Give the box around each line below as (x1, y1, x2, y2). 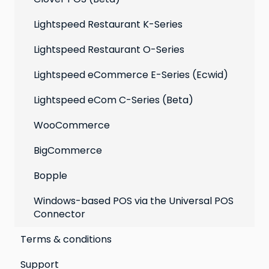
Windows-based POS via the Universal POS (34, 194, 234, 208)
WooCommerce (34, 118, 110, 133)
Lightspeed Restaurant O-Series (34, 43, 184, 57)
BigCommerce (34, 144, 102, 158)
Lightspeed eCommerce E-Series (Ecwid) (34, 68, 228, 82)
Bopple (34, 169, 67, 183)
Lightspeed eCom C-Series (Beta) (34, 93, 193, 107)
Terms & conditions (20, 232, 112, 247)
